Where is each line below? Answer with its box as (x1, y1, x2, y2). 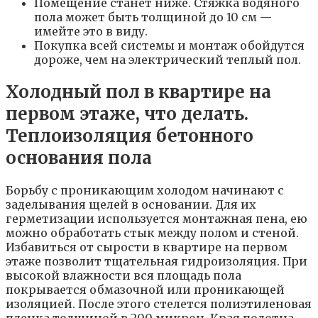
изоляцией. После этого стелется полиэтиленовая (6, 296, 312, 311)
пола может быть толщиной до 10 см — (34, 9, 272, 24)
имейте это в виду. (34, 23, 148, 38)
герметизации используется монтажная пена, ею (6, 211, 307, 226)
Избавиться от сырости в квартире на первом (6, 239, 287, 254)
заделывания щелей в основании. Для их (6, 197, 256, 212)
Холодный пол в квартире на (6, 80, 271, 103)
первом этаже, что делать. (6, 102, 248, 125)
